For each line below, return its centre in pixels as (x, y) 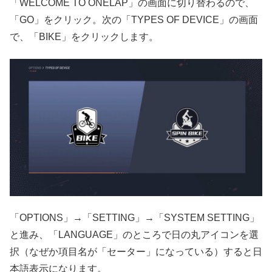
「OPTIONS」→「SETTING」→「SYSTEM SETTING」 (134, 218)
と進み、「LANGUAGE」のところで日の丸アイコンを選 (134, 235)
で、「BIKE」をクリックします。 (84, 36)
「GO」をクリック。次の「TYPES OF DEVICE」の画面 (134, 19)
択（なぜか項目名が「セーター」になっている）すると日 (136, 252)
